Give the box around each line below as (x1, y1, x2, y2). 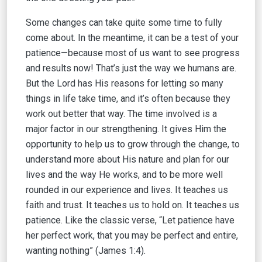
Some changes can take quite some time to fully (26, 17, 222, 28)
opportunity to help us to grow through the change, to (26, 139, 240, 150)
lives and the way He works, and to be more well (26, 169, 223, 180)
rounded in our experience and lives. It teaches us (26, 184, 228, 195)
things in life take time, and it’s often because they (26, 93, 230, 104)
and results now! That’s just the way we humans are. (26, 63, 236, 74)
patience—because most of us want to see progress (26, 47, 240, 58)
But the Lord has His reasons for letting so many (26, 78, 223, 89)
